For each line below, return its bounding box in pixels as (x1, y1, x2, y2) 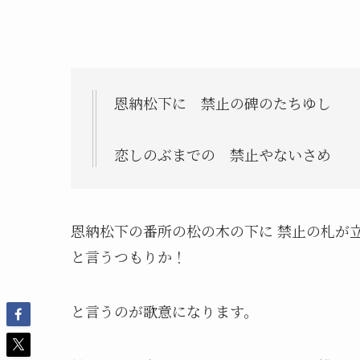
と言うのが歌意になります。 (71, 300, 258, 321)
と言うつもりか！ (71, 245, 186, 267)
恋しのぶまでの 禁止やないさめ (114, 143, 331, 165)
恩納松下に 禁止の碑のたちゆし (114, 92, 346, 113)
